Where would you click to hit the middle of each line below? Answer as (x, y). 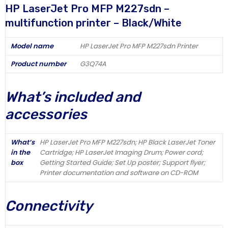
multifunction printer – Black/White (93, 23)
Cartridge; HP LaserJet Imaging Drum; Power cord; (121, 152)
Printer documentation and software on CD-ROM (119, 173)
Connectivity (49, 206)
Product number (38, 64)
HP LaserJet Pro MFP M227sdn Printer (139, 46)
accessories (46, 114)
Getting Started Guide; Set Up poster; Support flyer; (122, 162)
